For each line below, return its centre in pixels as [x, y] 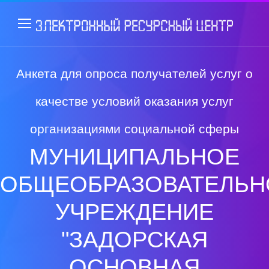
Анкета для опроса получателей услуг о [134, 74]
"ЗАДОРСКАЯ [134, 240]
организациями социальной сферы [134, 129]
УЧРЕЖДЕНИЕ [134, 212]
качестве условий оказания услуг [134, 101]
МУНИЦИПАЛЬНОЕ [134, 157]
